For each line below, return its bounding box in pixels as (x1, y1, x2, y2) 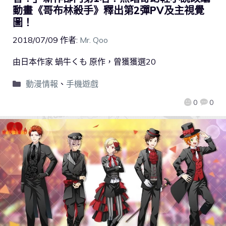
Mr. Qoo (80, 35, 108, 45)
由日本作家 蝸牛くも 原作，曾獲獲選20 (13, 56, 156, 67)
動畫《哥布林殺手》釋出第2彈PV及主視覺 (13, 4, 204, 17)
